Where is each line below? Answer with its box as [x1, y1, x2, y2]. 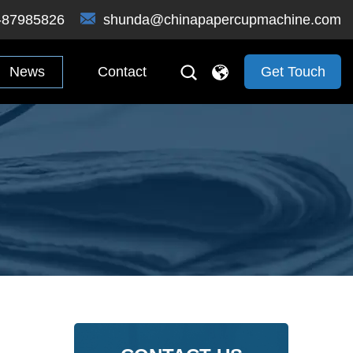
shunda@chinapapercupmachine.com [103, 12, 341, 28]
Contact [98, 63, 147, 80]
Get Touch [261, 64, 325, 80]
